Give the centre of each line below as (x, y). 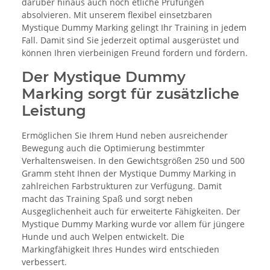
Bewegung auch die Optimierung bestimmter (113, 148)
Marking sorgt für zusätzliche (130, 94)
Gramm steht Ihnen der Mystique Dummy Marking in (129, 174)
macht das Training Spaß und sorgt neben (107, 199)
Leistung (54, 111)
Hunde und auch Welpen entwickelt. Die (103, 237)
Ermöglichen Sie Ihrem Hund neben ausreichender (125, 136)
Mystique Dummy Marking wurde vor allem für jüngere (133, 224)
